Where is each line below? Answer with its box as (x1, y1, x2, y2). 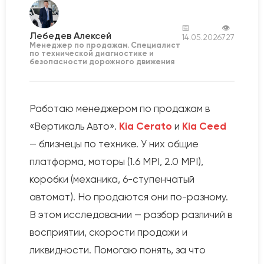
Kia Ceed (182, 120, 226, 132)
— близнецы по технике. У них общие (29, 138, 199, 150)
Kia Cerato (119, 120, 172, 132)
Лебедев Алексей (29, 30, 111, 41)
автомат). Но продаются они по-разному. (29, 191, 228, 203)
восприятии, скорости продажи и (29, 226, 187, 238)
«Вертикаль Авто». (29, 120, 119, 132)
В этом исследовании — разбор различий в (29, 209, 232, 220)
